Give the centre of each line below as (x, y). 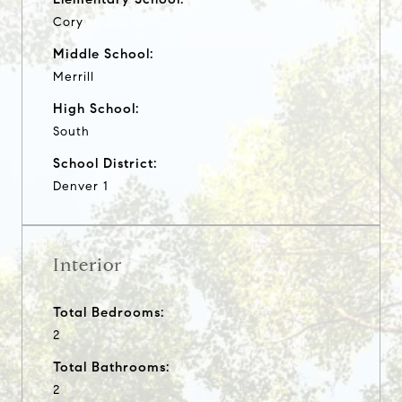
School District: (105, 163)
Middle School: (103, 53)
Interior (87, 265)
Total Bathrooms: (111, 367)
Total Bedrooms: (109, 312)
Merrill (74, 76)
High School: (96, 108)
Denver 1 (81, 186)
